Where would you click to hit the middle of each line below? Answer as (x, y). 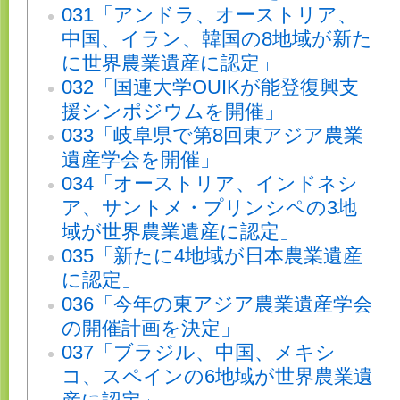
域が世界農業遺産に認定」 (180, 232)
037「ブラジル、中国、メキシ (199, 353)
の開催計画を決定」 (151, 329)
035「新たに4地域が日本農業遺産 (212, 256)
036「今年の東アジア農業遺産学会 (217, 304)
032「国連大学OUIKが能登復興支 (210, 87)
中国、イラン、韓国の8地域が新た (217, 39)
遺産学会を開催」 (141, 160)
